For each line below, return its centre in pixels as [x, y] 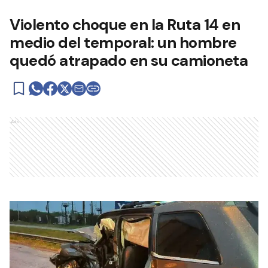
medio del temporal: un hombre [123, 43]
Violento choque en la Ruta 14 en [125, 25]
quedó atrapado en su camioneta [129, 61]
